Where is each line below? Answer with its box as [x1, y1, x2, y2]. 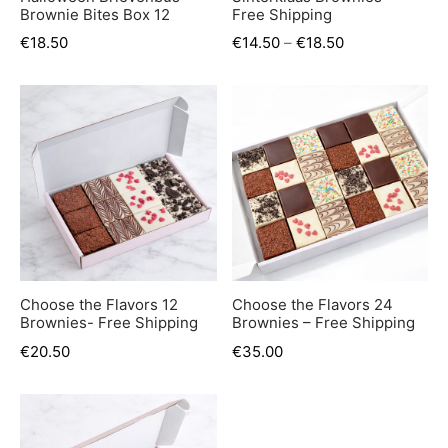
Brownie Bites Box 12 [20, 4, 170, 24]
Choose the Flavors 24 [231, 295, 393, 315]
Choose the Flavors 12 [20, 295, 178, 315]
